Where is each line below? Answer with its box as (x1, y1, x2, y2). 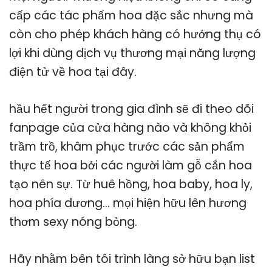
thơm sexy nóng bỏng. (9, 214, 137, 231)
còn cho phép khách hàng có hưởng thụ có (9, 26, 261, 43)
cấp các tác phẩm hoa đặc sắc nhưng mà (9, 7, 253, 24)
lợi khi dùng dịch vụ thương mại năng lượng (9, 45, 256, 62)
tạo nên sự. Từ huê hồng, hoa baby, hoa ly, (9, 176, 253, 193)
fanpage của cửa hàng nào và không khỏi (9, 120, 251, 137)
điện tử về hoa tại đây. (9, 64, 137, 81)
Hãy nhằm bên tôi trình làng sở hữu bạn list (9, 251, 255, 268)
